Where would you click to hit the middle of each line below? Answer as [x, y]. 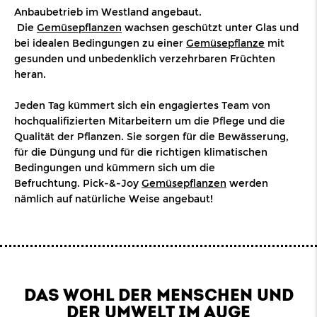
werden [247, 184]
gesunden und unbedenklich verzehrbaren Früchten [145, 59]
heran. [31, 75]
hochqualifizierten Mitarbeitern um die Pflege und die [150, 121]
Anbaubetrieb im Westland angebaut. [108, 12]
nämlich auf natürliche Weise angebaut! [115, 199]
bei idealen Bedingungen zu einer [100, 44]
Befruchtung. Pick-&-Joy [78, 184]
